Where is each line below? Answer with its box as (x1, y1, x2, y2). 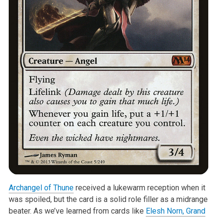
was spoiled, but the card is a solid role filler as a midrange (8, 195, 208, 204)
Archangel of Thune (8, 183, 74, 193)
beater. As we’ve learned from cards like (8, 206, 146, 216)
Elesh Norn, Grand (145, 206, 205, 216)
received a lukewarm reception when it (73, 183, 205, 193)
